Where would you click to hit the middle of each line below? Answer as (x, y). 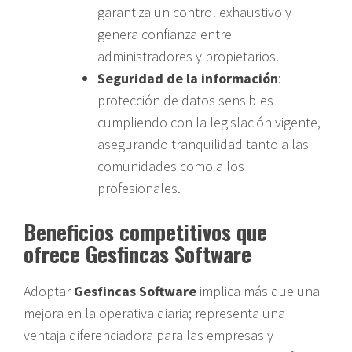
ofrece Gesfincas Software (137, 253)
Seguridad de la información (188, 78)
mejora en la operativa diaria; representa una (154, 313)
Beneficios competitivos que (145, 231)
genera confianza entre (165, 34)
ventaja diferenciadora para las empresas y (148, 335)
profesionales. (139, 188)
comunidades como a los (171, 166)
